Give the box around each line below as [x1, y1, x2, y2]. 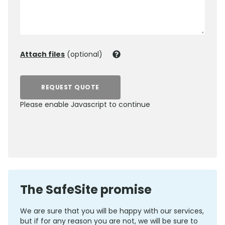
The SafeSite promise [20, 181, 152, 198]
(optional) [65, 49, 102, 59]
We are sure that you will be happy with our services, [20, 206, 204, 216]
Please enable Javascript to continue [20, 99, 150, 109]
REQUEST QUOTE [41, 83, 99, 91]
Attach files [20, 49, 65, 59]
